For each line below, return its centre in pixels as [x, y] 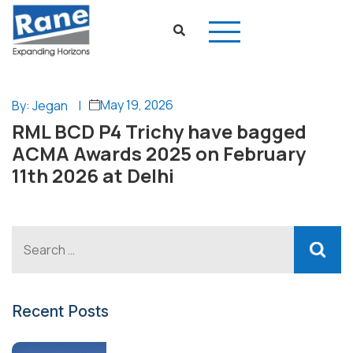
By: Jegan [40, 106]
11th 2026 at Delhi [93, 175]
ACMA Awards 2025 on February [159, 153]
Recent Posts [60, 311]
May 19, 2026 [137, 105]
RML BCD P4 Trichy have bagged [159, 131]
